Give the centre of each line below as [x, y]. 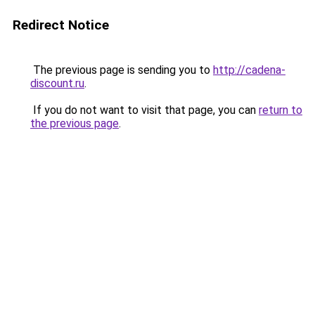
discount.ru [57, 83]
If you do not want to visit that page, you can [144, 110]
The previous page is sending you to [122, 70]
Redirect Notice [61, 25]
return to [281, 110]
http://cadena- [249, 70]
